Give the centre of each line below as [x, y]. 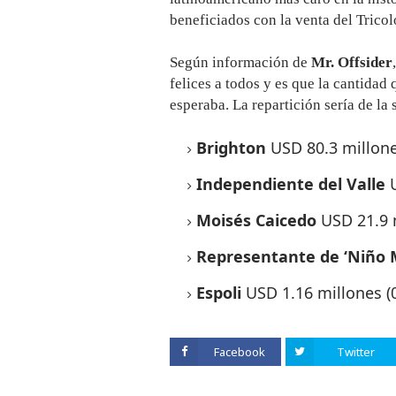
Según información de [240, 62]
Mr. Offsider [352, 62]
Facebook [240, 352]
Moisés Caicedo [256, 220]
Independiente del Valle [293, 184]
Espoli [221, 293]
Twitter [355, 352]
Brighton [233, 148]
